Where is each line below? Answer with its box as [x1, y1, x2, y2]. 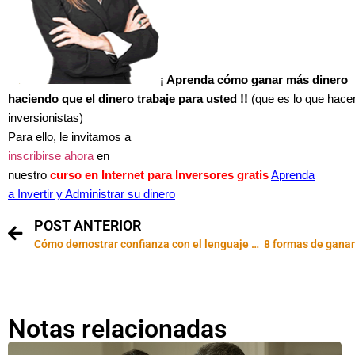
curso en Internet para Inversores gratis [50, 168, 269, 181]
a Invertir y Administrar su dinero [8, 187, 175, 200]
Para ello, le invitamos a [8, 130, 131, 143]
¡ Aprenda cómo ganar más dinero [160, 73, 348, 86]
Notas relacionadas [8, 314, 227, 345]
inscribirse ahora [8, 149, 94, 162]
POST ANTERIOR [34, 217, 141, 235]
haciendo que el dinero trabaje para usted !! [8, 92, 248, 105]
